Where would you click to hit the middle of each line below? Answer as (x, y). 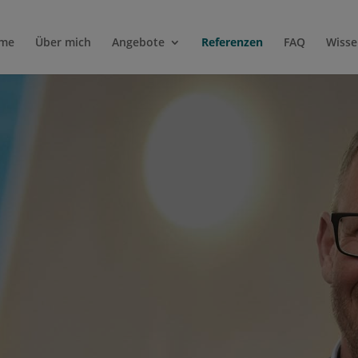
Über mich (63, 42)
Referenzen (232, 42)
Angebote (138, 42)
